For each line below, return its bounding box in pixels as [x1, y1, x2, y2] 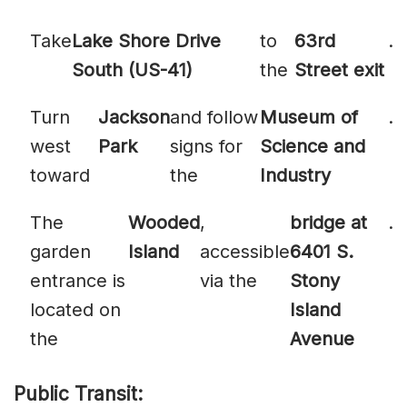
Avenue [290, 328, 355, 351]
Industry [259, 164, 331, 187]
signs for [170, 135, 243, 158]
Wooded [128, 212, 201, 234]
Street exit [294, 59, 385, 82]
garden [30, 241, 91, 263]
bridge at [290, 212, 368, 234]
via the [200, 270, 258, 293]
